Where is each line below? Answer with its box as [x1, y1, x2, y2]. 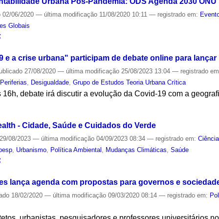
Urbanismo [16, 146, 47, 154]
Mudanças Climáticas [106, 146, 167, 154]
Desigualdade [31, 78, 69, 86]
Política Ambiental [50, 146, 102, 154]
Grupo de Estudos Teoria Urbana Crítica [73, 78, 186, 86]
